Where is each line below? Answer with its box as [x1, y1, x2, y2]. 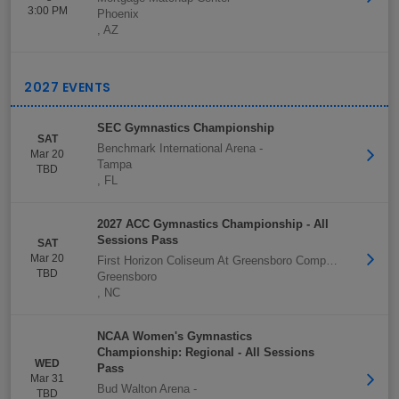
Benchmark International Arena [97, 142, 256, 155]
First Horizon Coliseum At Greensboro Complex [326, 254, 338, 267]
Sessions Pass [97, 233, 178, 247]
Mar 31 [30, 372, 64, 385]
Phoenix [97, 7, 139, 20]
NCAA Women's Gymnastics [97, 330, 252, 343]
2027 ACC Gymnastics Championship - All [97, 217, 329, 231]
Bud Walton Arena [97, 382, 190, 395]
